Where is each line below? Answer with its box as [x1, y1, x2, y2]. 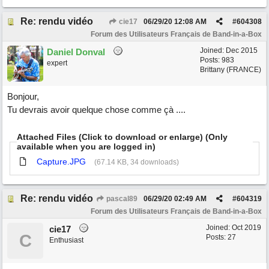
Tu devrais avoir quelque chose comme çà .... [7, 104, 186, 115]
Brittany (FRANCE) [200, 65, 261, 74]
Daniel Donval [47, 47, 105, 57]
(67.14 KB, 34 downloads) [94, 157, 179, 166]
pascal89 [104, 195, 138, 203]
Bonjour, [7, 91, 39, 101]
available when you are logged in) [16, 142, 156, 151]
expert [47, 59, 67, 67]
